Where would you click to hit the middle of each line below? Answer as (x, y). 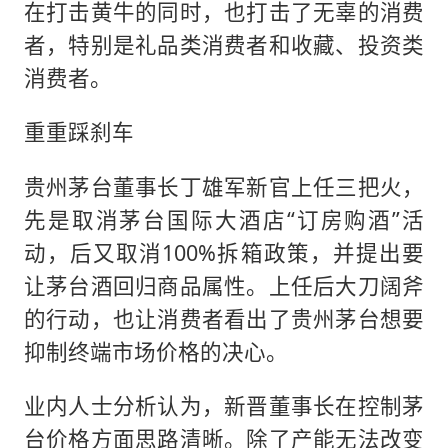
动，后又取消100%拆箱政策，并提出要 (224, 252)
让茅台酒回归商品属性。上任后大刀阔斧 (224, 285)
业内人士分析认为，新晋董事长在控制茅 (224, 406)
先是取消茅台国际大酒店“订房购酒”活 (224, 219)
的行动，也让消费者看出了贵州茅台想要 (224, 318)
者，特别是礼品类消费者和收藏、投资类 (224, 44)
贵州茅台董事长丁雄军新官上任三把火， (224, 186)
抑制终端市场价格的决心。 (155, 351)
